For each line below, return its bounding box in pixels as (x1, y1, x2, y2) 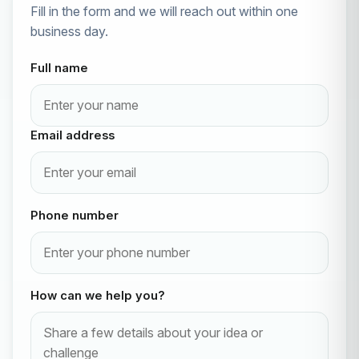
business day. (30, 23, 108, 40)
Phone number (30, 208, 119, 224)
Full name (30, 61, 88, 76)
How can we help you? (30, 288, 165, 304)
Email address (30, 128, 115, 143)
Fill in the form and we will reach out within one (30, 3, 298, 20)
